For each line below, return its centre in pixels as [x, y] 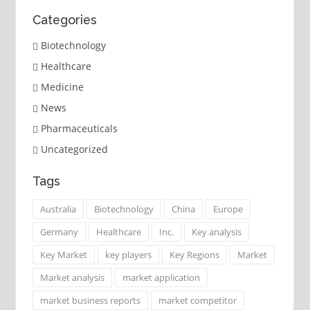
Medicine [62, 86]
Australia [58, 209]
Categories [64, 19]
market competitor [197, 301]
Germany [59, 232]
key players [128, 255]
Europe [228, 209]
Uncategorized [74, 149]
